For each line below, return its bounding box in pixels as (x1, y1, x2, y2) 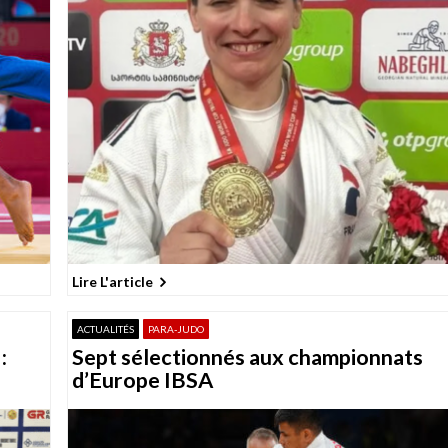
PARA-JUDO (147, 323, 204, 336)
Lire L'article (71, 272, 153, 290)
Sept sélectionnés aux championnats (71, 343, 423, 370)
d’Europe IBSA (71, 366, 213, 393)
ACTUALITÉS (76, 323, 134, 336)
